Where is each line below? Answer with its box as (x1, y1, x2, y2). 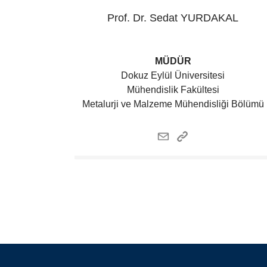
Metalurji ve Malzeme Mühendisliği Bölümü (82, 99, 264, 109)
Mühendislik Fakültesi (126, 85, 219, 95)
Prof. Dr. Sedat (107, 12, 178, 24)
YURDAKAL (181, 12, 239, 24)
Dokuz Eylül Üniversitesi (121, 70, 225, 80)
